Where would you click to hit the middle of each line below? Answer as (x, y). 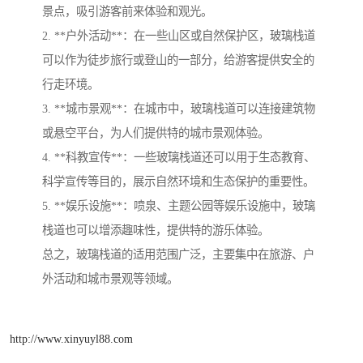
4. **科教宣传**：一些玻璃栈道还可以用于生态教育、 (179, 157)
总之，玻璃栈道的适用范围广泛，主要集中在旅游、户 (178, 254)
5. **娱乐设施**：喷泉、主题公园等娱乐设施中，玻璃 (179, 205)
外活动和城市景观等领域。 (110, 278)
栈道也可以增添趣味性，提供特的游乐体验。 (156, 230)
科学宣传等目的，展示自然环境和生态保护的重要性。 (178, 181)
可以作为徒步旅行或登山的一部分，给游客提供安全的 (178, 60)
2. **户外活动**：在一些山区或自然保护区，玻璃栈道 (179, 35)
